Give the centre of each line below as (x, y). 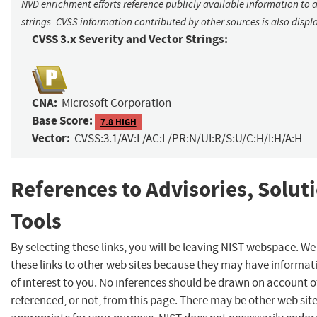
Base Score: (62, 121)
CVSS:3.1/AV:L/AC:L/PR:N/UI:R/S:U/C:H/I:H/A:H (188, 139)
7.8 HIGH (118, 122)
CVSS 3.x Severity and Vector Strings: (130, 40)
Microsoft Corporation (116, 103)
